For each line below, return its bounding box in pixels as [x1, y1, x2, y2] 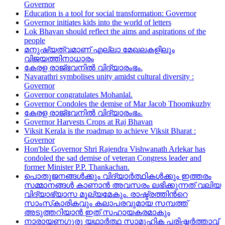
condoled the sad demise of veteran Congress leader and [24, 154, 201, 162]
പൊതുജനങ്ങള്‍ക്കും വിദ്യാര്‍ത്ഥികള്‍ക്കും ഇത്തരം [24, 172, 211, 180]
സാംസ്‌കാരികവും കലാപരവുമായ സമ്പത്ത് [24, 199, 188, 207]
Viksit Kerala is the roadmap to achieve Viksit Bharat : [24, 127, 196, 135]
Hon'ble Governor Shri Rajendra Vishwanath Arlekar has [24, 145, 205, 153]
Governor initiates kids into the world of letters [24, 18, 171, 27]
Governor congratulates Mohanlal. [24, 90, 133, 99]
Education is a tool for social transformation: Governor [24, 9, 196, 18]
